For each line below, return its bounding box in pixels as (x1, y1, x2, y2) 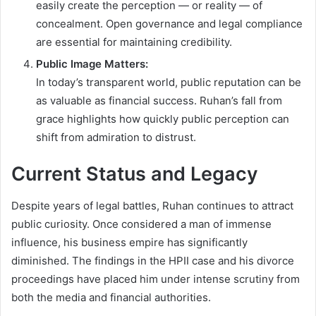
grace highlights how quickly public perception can (36, 112, 289, 126)
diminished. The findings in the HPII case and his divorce (11, 253, 294, 267)
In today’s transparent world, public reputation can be (36, 75, 301, 90)
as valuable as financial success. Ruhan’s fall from (36, 94, 282, 108)
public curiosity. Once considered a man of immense (11, 217, 272, 231)
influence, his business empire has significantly (11, 235, 248, 249)
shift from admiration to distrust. (36, 130, 196, 145)
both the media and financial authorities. (11, 290, 211, 304)
